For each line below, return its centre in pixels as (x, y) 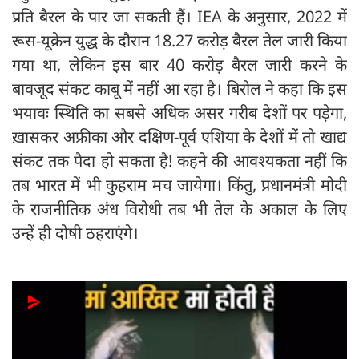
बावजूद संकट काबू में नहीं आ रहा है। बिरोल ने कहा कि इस (179, 88)
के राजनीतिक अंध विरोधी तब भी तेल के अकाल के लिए (179, 208)
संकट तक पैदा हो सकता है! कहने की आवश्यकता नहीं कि (179, 160)
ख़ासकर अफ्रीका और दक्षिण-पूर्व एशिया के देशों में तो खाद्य (179, 136)
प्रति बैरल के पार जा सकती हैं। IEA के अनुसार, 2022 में (179, 16)
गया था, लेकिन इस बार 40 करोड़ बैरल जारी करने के (179, 64)
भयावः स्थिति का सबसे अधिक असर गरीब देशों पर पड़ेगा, (179, 112)
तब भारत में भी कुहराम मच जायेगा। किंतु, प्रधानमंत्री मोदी (179, 184)
